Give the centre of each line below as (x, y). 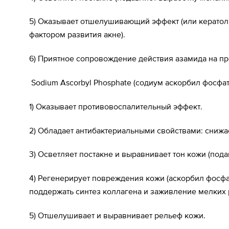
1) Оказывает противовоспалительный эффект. (116, 106)
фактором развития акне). (77, 35)
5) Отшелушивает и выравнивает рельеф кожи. (117, 215)
